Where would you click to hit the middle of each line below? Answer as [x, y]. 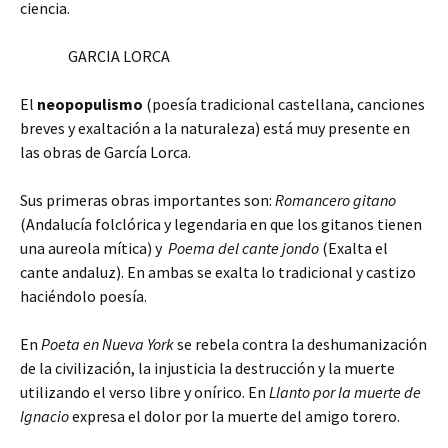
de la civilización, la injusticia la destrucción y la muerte [207, 368]
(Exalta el [355, 248]
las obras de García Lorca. [105, 152]
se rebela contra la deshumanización [300, 344]
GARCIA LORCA [95, 56]
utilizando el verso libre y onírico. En [144, 392]
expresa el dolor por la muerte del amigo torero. [234, 416]
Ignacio [44, 416]
